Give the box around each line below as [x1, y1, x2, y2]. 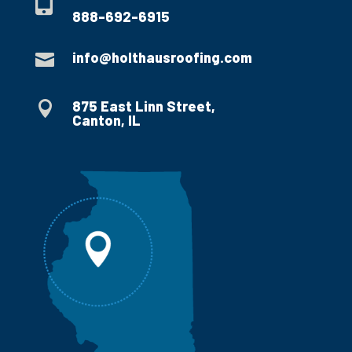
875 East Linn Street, [71, 97, 215, 115]
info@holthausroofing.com [71, 49, 252, 67]
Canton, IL [71, 112, 141, 130]
